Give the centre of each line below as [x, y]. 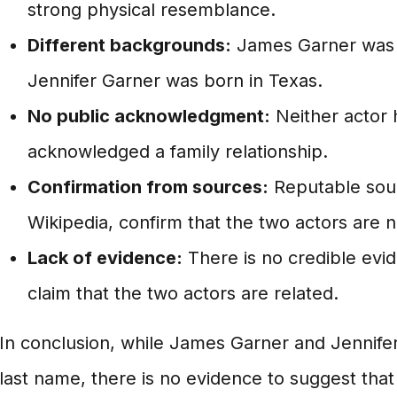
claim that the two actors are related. [183, 293]
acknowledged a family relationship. [177, 152]
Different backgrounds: [129, 45]
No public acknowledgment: [148, 116]
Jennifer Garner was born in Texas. [175, 81]
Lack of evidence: [105, 258]
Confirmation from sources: [148, 187]
